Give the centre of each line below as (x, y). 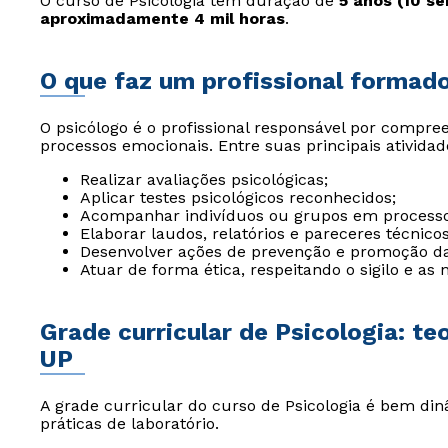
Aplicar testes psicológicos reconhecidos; (238, 197)
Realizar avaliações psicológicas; (204, 179)
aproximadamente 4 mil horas (162, 18)
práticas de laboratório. (129, 423)
